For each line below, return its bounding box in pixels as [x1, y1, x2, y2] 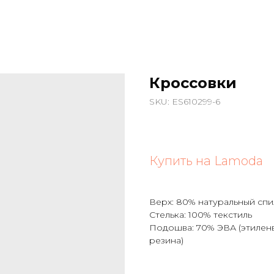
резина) [149, 235, 183, 246]
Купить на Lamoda [149, 154, 263, 168]
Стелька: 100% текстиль [149, 209, 252, 220]
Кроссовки [149, 74, 237, 92]
